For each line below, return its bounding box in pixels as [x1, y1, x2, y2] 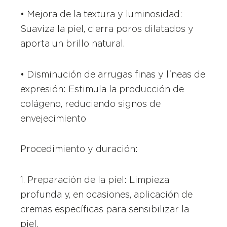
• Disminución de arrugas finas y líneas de [20, 68, 206, 80]
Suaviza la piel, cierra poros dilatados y [20, 23, 194, 34]
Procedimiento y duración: [20, 143, 138, 155]
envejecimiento [20, 112, 87, 124]
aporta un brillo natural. [20, 38, 125, 49]
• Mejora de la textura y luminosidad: [20, 9, 183, 20]
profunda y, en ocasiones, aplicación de [20, 188, 193, 200]
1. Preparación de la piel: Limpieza [20, 174, 170, 185]
